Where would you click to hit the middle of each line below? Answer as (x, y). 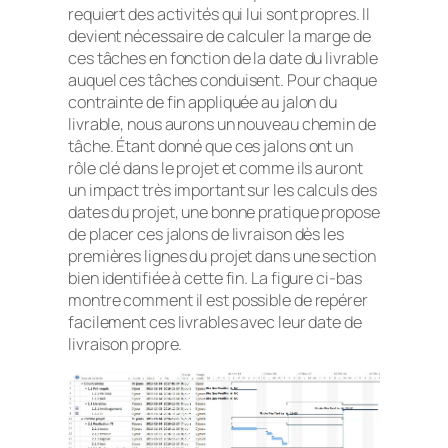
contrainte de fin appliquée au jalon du (203, 102)
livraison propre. (125, 344)
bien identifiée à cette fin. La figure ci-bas (215, 278)
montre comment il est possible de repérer (218, 300)
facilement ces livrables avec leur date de (215, 322)
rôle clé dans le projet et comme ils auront (215, 168)
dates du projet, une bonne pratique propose (224, 212)
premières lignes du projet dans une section (222, 256)
